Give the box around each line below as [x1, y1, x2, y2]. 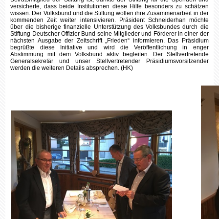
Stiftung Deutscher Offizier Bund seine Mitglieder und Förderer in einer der [10, 30, 209, 37]
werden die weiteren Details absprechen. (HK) [10, 65, 133, 71]
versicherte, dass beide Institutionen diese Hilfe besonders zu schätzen [10, 3, 209, 10]
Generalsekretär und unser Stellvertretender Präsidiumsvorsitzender [10, 58, 209, 65]
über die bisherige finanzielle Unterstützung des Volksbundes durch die [10, 23, 209, 30]
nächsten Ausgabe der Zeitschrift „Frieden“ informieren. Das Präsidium [10, 37, 209, 44]
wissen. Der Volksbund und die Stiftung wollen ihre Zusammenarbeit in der [10, 10, 209, 17]
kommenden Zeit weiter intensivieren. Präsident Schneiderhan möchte [10, 17, 209, 23]
